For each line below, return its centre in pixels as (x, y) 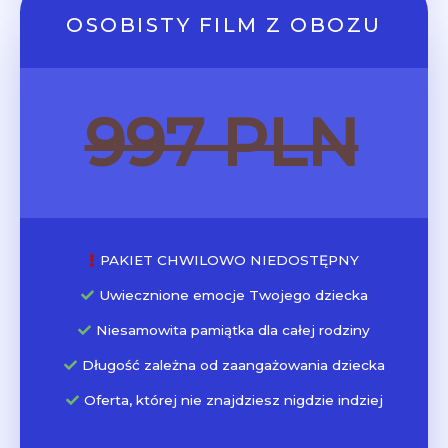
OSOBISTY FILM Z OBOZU (224, 25)
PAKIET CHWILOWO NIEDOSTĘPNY (229, 260)
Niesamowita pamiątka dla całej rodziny (233, 330)
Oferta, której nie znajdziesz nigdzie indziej (233, 400)
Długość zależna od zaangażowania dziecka (233, 365)
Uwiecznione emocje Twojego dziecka (233, 295)
